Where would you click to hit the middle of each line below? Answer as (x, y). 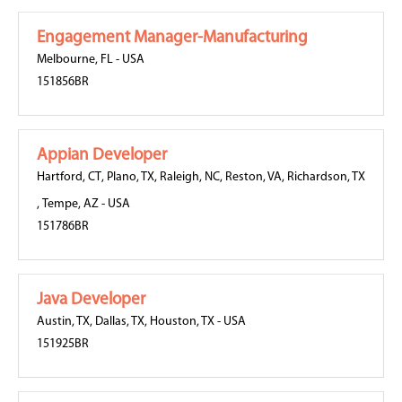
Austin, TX (63, 322)
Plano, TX (131, 177)
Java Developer (91, 300)
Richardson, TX (326, 177)
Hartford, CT (69, 177)
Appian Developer (102, 156)
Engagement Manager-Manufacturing (172, 38)
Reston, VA (253, 177)
